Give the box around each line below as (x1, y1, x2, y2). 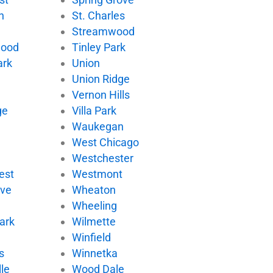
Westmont (71, 167, 122, 180)
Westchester (71, 151, 133, 165)
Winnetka (71, 246, 118, 260)
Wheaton (71, 183, 116, 196)
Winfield (71, 230, 111, 244)
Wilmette (71, 214, 116, 228)
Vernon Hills (71, 88, 130, 101)
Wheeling (71, 199, 117, 212)
